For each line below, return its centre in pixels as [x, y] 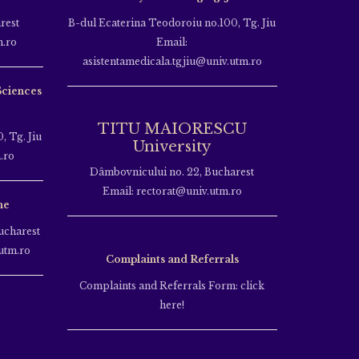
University [172, 146]
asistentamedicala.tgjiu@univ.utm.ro [172, 61]
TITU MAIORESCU [172, 129]
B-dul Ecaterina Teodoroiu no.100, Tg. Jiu [172, 22]
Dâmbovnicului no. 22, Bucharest [172, 171]
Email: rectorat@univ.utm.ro [172, 191]
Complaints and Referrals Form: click [172, 285]
